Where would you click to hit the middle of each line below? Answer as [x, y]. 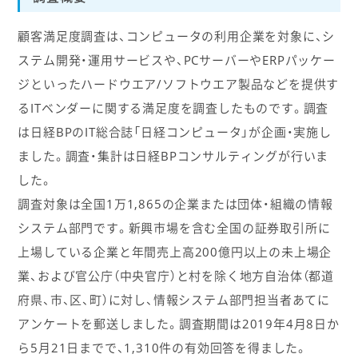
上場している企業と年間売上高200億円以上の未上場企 [175, 251]
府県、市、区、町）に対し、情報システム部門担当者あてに [174, 299]
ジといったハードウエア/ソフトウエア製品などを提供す [179, 84]
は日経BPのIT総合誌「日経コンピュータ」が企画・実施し [175, 131]
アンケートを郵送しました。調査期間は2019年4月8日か [179, 323]
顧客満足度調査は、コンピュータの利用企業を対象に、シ [177, 36]
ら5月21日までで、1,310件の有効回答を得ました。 [163, 347]
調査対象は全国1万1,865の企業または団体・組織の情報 [175, 203]
